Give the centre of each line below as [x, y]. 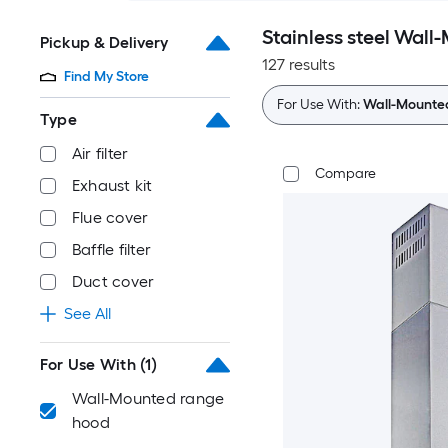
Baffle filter [112, 249]
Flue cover [110, 217]
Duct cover [113, 281]
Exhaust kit [112, 185]
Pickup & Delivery [104, 42]
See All [87, 313]
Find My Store [106, 76]
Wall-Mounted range [148, 398]
